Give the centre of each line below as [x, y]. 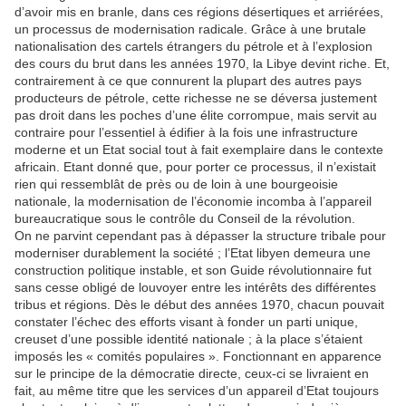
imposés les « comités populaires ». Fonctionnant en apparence [198, 357]
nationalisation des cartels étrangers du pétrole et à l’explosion [193, 47]
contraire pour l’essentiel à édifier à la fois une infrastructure [186, 133]
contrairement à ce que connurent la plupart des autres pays [188, 81]
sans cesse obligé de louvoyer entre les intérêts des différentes [195, 288]
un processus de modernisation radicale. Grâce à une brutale [190, 29]
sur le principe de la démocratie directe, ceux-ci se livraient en [192, 374]
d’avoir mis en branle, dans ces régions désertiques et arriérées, [199, 12]
